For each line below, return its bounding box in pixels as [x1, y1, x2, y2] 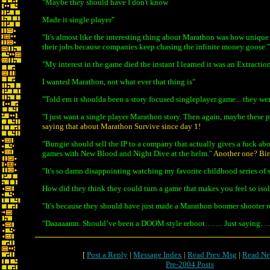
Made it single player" [42, 15, 115, 24]
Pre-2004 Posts [166, 260, 214, 269]
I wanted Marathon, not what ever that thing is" [42, 77, 195, 86]
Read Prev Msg [187, 250, 237, 259]
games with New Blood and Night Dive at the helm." [42, 149, 213, 158]
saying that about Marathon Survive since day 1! [42, 122, 201, 131]
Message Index [133, 250, 182, 259]
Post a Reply [87, 250, 128, 259]
